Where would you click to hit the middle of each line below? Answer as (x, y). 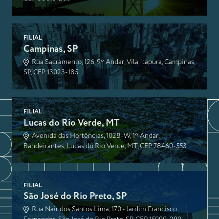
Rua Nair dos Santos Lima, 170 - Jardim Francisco (104, 209)
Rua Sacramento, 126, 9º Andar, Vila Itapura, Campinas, (113, 62)
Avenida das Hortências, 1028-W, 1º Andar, (95, 136)
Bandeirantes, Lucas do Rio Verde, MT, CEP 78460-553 (105, 146)
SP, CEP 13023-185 (51, 72)
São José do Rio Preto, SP (75, 197)
